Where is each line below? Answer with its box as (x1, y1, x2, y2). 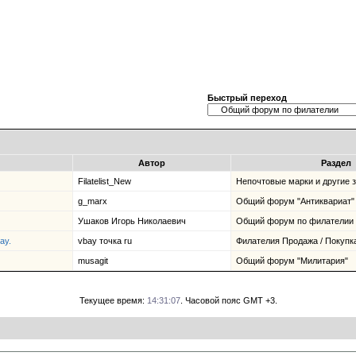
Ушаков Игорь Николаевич (78, 216, 186, 226)
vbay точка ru (78, 236, 132, 246)
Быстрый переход (207, 93, 287, 103)
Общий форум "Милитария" (236, 256, 348, 265)
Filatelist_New (78, 176, 131, 186)
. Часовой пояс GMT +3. (180, 296, 277, 305)
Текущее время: (79, 296, 147, 305)
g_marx (78, 196, 107, 206)
